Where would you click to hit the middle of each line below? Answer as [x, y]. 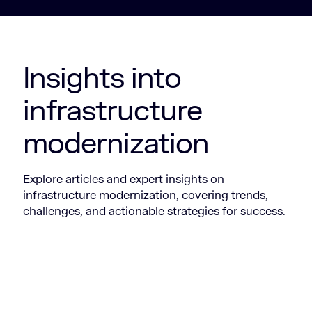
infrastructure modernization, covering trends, [146, 196]
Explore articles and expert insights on [124, 180]
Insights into [102, 78]
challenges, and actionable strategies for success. [155, 212]
